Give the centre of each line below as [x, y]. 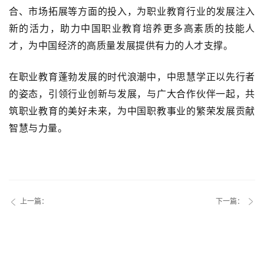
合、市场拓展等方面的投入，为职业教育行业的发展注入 [132, 11]
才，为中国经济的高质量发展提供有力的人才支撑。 [121, 45]
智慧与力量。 [38, 128]
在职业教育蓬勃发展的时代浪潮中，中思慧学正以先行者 [132, 77]
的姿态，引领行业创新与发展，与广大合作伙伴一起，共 [132, 94]
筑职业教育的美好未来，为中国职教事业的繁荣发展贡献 [132, 111]
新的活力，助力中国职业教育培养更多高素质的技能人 [132, 28]
